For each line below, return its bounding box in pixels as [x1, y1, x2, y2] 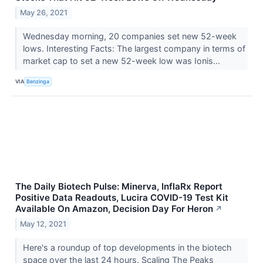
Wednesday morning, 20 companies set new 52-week [22, 31, 237, 41]
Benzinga [26, 78, 50, 85]
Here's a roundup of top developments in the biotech [22, 242, 232, 252]
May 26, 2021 [20, 8, 68, 17]
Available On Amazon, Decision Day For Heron [15, 203, 213, 214]
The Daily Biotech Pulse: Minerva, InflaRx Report [15, 180, 222, 192]
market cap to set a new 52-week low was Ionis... [22, 55, 222, 66]
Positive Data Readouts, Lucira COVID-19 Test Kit [15, 191, 228, 203]
